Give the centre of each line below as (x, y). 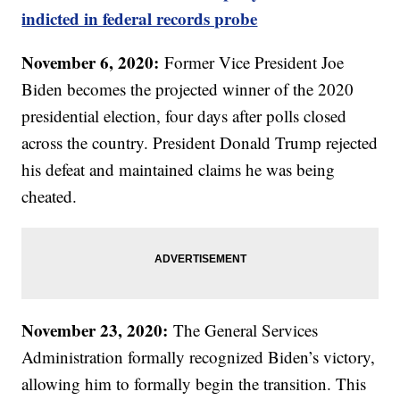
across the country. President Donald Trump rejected (200, 143)
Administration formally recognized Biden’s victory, (199, 357)
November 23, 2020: (95, 330)
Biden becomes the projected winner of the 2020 (188, 89)
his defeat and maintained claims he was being (179, 170)
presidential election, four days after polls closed (184, 116)
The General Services (243, 330)
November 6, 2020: (91, 62)
